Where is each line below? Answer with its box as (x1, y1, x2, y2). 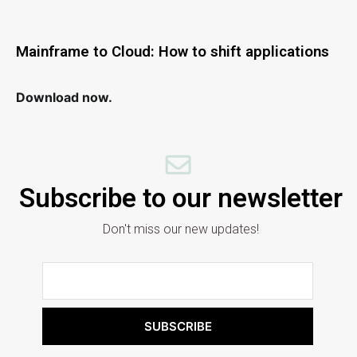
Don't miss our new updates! (103, 221, 259, 237)
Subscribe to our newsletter (19, 182, 343, 214)
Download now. (16, 88, 112, 105)
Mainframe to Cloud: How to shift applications (16, 42, 329, 61)
